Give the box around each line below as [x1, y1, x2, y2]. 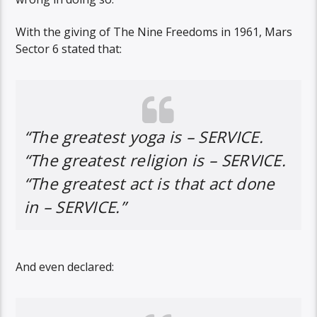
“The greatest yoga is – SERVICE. [23, 126, 263, 149]
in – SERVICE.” [23, 196, 127, 219]
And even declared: [16, 259, 115, 275]
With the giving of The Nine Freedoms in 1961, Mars [16, 24, 293, 40]
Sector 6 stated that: [16, 41, 122, 57]
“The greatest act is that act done [23, 173, 275, 195]
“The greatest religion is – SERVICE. [23, 149, 287, 172]
